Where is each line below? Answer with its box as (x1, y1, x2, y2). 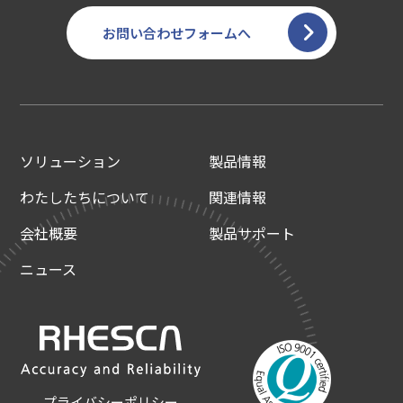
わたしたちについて (20, 185, 150, 208)
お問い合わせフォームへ (103, 22, 251, 42)
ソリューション (20, 149, 121, 172)
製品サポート (209, 221, 296, 244)
